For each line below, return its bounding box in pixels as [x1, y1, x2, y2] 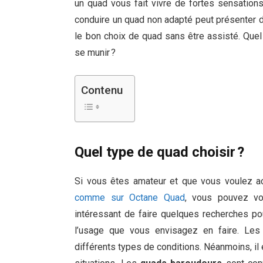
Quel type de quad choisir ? [75, 143, 245, 160]
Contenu [81, 83, 123, 97]
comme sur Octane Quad [75, 191, 185, 203]
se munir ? [75, 46, 116, 58]
